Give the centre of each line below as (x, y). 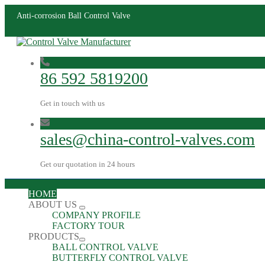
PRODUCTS (54, 236)
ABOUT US (54, 204)
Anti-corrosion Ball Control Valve (73, 15)
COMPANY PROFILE (96, 215)
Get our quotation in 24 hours (88, 164)
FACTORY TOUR (88, 226)
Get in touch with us (72, 103)
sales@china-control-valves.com (148, 139)
